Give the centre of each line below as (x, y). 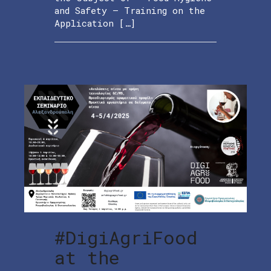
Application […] (95, 23)
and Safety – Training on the (130, 10)
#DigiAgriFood (126, 238)
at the (87, 258)
